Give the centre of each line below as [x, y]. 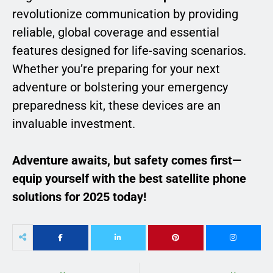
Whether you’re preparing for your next [116, 69]
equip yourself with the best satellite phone [129, 179]
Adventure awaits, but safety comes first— [127, 161]
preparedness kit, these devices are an [116, 106]
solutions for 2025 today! [79, 197]
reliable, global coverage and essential [116, 33]
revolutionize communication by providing [125, 14]
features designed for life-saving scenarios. [129, 51]
